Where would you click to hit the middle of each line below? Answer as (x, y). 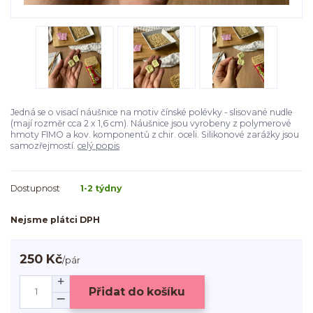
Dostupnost (35, 189)
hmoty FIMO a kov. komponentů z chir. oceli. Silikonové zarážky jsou (155, 135)
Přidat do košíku (137, 292)
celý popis (99, 146)
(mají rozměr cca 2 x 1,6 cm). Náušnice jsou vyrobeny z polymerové (151, 124)
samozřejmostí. (44, 146)
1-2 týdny (101, 189)
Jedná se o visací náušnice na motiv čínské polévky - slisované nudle (152, 112)
